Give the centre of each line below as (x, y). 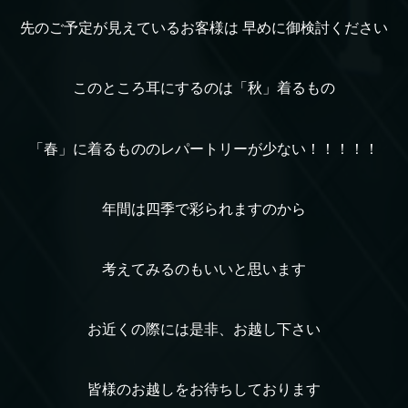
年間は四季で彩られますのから (204, 209)
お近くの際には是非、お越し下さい (204, 329)
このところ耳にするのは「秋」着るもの (204, 88)
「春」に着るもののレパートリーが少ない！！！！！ (204, 148)
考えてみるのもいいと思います (204, 269)
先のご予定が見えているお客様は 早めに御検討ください (204, 28)
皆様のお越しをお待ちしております (204, 390)
